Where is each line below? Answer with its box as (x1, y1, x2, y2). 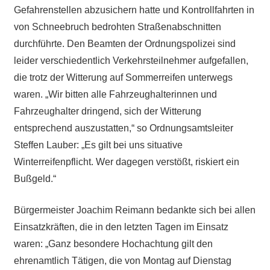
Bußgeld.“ (13, 173, 56, 184)
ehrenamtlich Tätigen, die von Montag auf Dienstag (13, 255, 231, 266)
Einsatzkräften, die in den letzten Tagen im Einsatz (13, 221, 228, 232)
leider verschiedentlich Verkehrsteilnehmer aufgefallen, (13, 55, 248, 66)
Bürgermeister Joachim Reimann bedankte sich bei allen (13, 204, 256, 215)
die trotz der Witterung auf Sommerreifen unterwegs (13, 72, 233, 83)
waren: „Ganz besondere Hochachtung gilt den (13, 238, 213, 249)
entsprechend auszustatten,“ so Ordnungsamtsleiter (13, 122, 233, 133)
